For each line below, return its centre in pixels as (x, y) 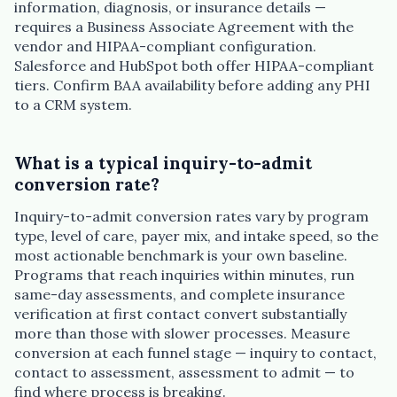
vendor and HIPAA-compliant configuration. (165, 47)
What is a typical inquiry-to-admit (163, 163)
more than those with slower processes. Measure (182, 333)
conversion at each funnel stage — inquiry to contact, (195, 352)
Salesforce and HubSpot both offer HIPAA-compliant (194, 66)
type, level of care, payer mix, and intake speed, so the (196, 235)
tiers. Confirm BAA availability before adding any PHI (192, 86)
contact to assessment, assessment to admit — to (184, 372)
